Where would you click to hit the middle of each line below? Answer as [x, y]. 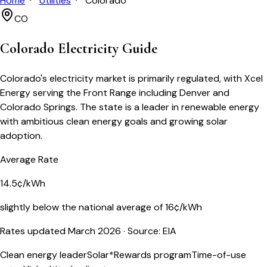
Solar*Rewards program [139, 254]
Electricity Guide [106, 48]
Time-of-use [219, 254]
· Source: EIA [149, 231]
